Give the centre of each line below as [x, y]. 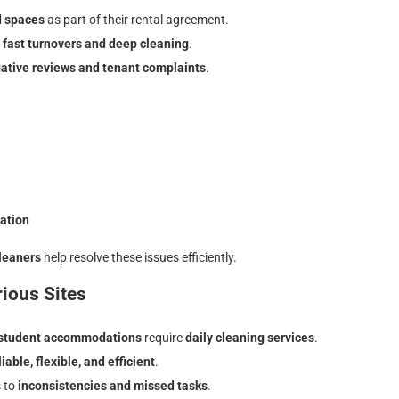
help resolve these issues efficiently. [139, 257]
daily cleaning [225, 338]
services [289, 338]
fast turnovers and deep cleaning [96, 44]
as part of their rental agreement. [137, 20]
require [163, 338]
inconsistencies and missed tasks [113, 386]
